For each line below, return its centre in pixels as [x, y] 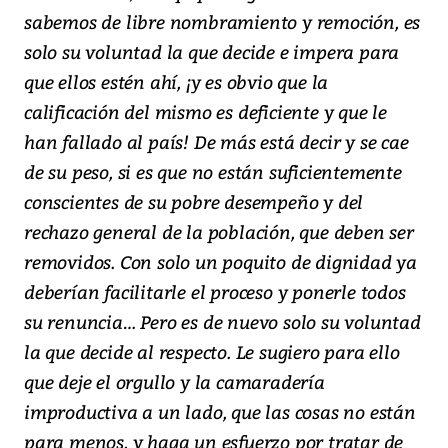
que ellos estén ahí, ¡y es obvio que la [176, 82]
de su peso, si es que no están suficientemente [213, 172]
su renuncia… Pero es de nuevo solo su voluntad [222, 322]
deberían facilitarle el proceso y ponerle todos [215, 292]
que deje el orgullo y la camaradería [174, 382]
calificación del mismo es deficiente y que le [205, 112]
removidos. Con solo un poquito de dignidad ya [220, 262]
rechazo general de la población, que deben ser [219, 232]
